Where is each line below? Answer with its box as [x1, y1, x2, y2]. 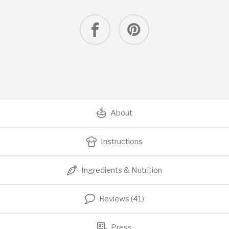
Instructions [100, 137, 143, 147]
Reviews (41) [99, 194, 144, 204]
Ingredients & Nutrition [81, 166, 162, 175]
